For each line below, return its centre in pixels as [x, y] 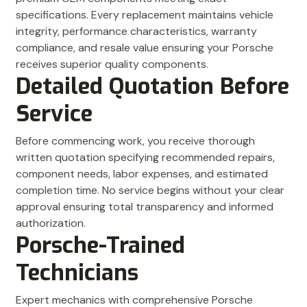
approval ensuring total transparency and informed [145, 207]
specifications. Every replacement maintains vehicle [145, 15]
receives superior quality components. [112, 64]
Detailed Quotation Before [152, 87]
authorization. [51, 223]
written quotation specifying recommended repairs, [145, 158]
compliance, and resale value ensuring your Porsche [145, 48]
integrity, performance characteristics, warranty [136, 32]
